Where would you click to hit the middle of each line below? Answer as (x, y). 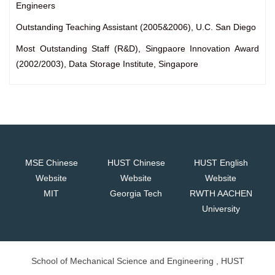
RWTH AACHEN (221, 194)
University (221, 209)
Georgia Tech (136, 194)
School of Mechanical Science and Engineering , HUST (137, 261)
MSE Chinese (51, 163)
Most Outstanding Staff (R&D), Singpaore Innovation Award (137, 49)
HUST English (221, 163)
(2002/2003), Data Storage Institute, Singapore (107, 64)
